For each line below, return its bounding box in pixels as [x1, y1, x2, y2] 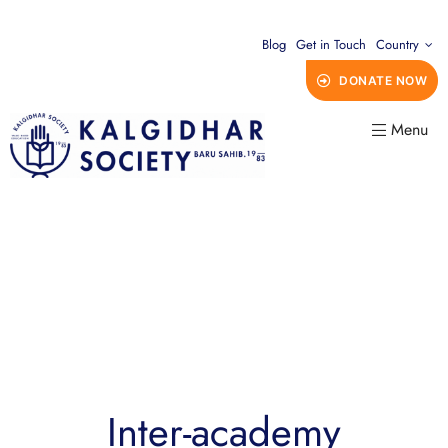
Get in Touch [296, 35, 366, 54]
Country [376, 35, 419, 54]
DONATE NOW [339, 73, 427, 88]
